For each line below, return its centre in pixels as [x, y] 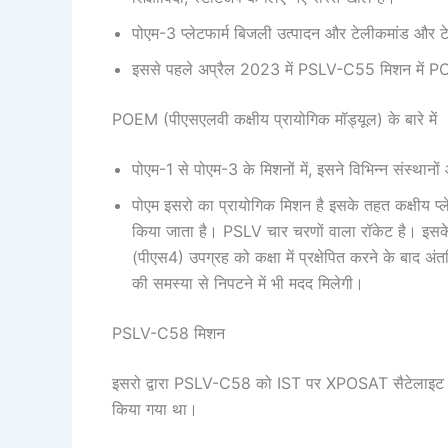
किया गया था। [157, 409]
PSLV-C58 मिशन [171, 333]
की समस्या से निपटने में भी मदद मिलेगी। [248, 283]
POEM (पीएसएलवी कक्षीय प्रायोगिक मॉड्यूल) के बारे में [277, 119]
